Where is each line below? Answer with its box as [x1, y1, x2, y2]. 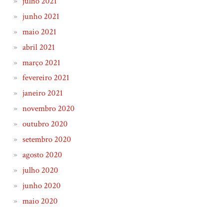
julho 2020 [22, 164, 58, 176]
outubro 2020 [22, 118, 68, 130]
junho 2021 [22, 10, 59, 22]
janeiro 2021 [22, 88, 63, 99]
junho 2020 [22, 180, 61, 191]
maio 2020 [22, 195, 58, 207]
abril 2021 [22, 41, 55, 53]
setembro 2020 [22, 134, 71, 145]
